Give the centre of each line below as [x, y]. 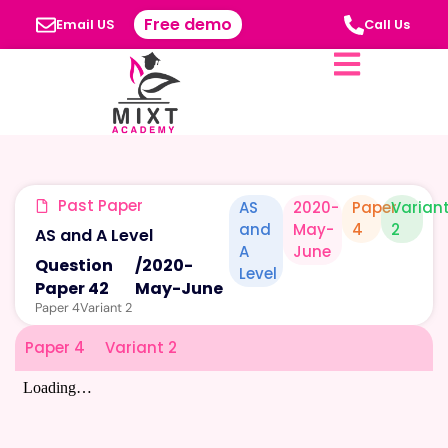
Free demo [188, 24]
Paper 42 [72, 288]
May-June [178, 288]
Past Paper [100, 205]
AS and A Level [94, 235]
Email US [86, 24]
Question [74, 265]
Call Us [386, 24]
